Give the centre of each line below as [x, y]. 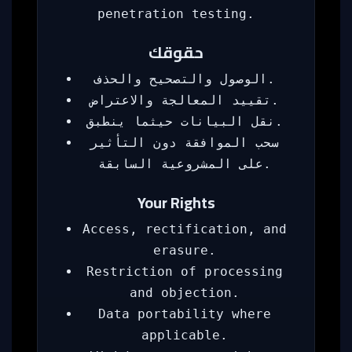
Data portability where [185, 314]
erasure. [185, 250]
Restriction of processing [185, 271]
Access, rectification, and [185, 229]
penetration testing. [176, 14]
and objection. [185, 293]
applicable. [185, 335]
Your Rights [176, 202]
